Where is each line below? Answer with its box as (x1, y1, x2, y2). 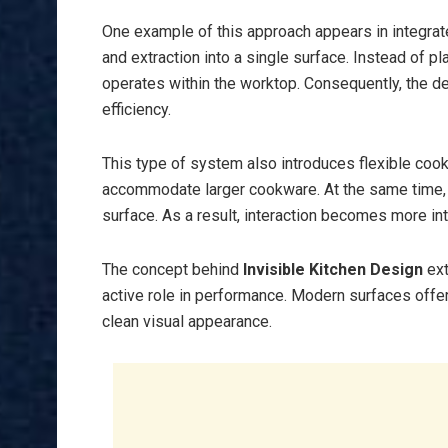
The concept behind (102, 260, 243, 280)
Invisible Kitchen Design (243, 260, 423, 280)
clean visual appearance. (102, 312, 272, 332)
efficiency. (102, 100, 171, 120)
